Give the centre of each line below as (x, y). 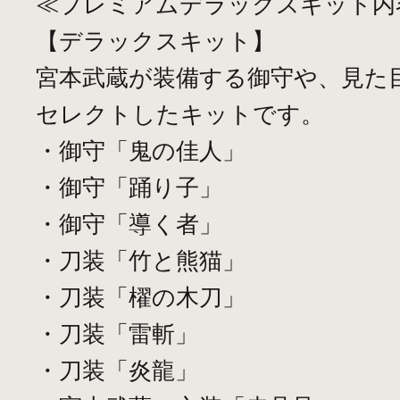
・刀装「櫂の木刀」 (141, 297)
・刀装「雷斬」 (117, 333)
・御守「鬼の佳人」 (141, 150)
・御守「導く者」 (129, 224)
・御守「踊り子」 (129, 187)
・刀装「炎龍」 (117, 370)
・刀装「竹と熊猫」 (141, 260)
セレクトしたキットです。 (180, 114)
